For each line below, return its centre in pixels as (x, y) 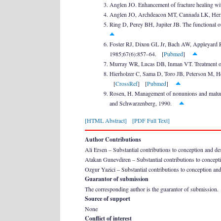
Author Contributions (113, 139)
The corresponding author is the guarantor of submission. (152, 189)
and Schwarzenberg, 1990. (144, 103)
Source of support (108, 199)
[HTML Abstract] (106, 120)
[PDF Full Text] (151, 120)
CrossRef (127, 83)
